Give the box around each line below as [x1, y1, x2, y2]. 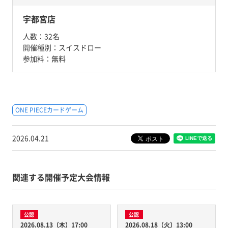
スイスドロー [58, 42, 101, 52]
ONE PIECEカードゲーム [15, 105, 83, 115]
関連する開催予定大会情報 [12, 170, 110, 183]
